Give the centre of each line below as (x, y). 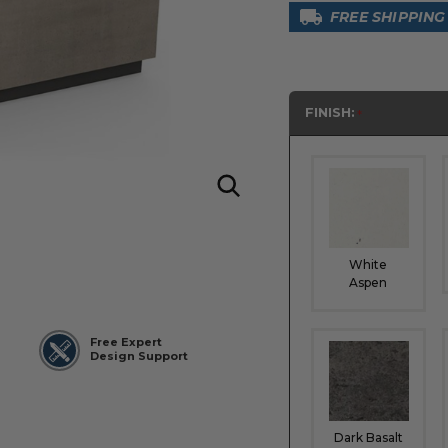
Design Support (139, 356)
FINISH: (330, 112)
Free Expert (126, 342)
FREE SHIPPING (388, 17)
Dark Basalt (368, 437)
